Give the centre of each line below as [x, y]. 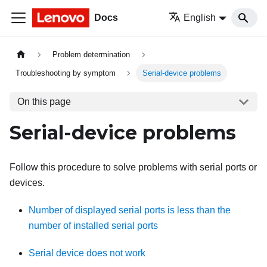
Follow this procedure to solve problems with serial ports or [133, 167]
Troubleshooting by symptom [66, 73]
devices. [27, 183]
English [200, 18]
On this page [44, 101]
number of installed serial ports [93, 226]
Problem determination [91, 55]
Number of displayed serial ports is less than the [130, 210]
